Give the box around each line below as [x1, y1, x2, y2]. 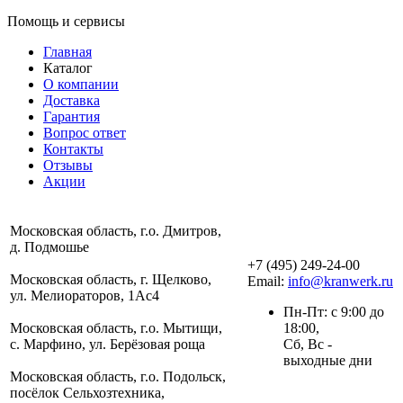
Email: [247, 273, 288, 290]
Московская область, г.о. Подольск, [10, 369, 226, 385]
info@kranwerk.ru [288, 273, 393, 290]
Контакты [43, 141, 103, 157]
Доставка [43, 93, 100, 109]
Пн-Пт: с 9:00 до [283, 304, 384, 320]
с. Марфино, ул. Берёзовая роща [10, 336, 205, 353]
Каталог [43, 60, 93, 76]
